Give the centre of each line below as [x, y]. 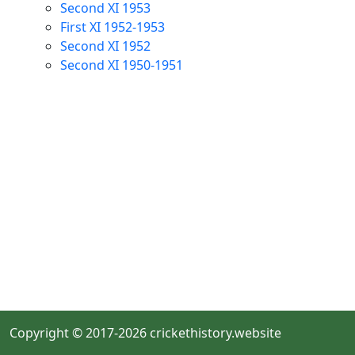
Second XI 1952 [105, 46]
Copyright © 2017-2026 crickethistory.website [145, 333]
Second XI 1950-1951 [122, 65]
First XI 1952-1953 [113, 27]
